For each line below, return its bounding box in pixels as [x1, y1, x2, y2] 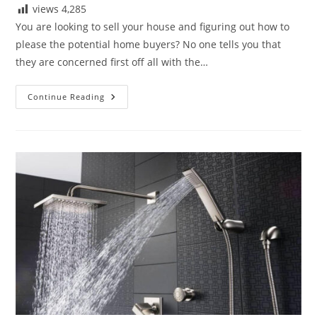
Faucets [104, 110, 146, 124]
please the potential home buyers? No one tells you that [16, 38, 282, 52]
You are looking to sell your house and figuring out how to [16, 20, 290, 34]
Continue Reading [28, 91, 105, 103]
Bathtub [104, 100, 148, 114]
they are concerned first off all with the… [16, 55, 209, 69]
